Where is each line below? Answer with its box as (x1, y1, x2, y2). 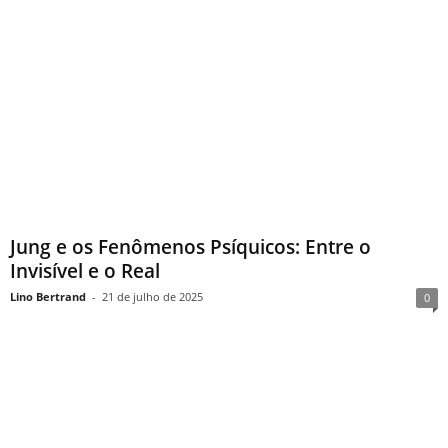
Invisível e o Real (10, 257, 160, 284)
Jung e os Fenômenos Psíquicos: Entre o (10, 233, 371, 260)
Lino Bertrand (10, 288, 86, 304)
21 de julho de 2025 (102, 288, 203, 304)
